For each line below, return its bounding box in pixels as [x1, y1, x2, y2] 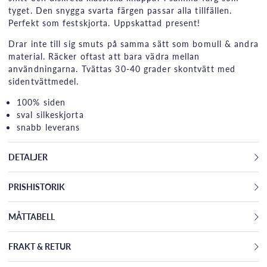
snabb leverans [17, 121, 80, 133]
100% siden [17, 96, 66, 108]
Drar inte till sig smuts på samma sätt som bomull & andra [8, 38, 259, 50]
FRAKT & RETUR [8, 240, 71, 253]
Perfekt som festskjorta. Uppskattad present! [8, 17, 204, 29]
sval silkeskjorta [17, 108, 84, 121]
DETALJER [8, 151, 48, 163]
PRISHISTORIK [8, 181, 65, 193]
